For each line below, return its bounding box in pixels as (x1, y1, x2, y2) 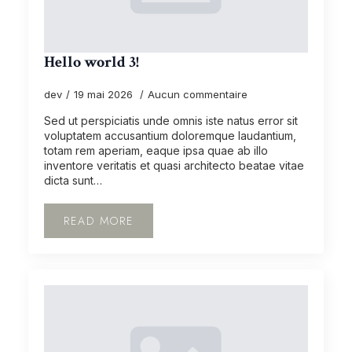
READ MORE (64, 213, 134, 229)
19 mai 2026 (74, 88, 136, 101)
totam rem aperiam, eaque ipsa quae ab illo (44, 144, 268, 157)
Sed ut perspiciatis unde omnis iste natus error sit (44, 114, 298, 127)
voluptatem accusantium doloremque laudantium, (44, 129, 296, 142)
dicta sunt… (44, 174, 102, 187)
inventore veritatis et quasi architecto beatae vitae (44, 159, 304, 172)
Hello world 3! (44, 52, 139, 72)
